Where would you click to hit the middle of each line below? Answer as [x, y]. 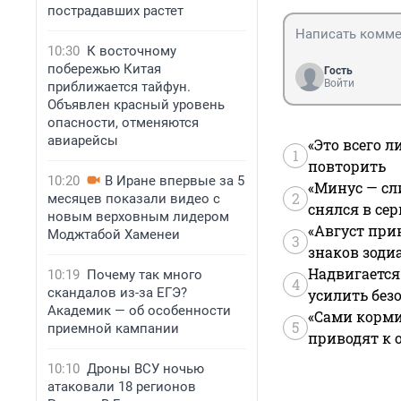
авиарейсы [83, 141]
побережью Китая [104, 69]
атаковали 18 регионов [122, 387]
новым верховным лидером [138, 217]
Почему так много [145, 275]
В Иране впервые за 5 [175, 181]
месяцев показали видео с [134, 199]
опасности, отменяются [123, 123]
